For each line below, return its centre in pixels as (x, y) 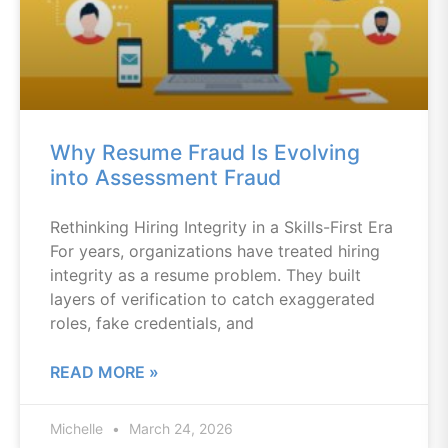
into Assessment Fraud (165, 177)
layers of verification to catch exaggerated (212, 299)
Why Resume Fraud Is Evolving (205, 152)
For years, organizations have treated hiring (215, 251)
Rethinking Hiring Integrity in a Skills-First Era (221, 227)
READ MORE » (104, 372)
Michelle (78, 428)
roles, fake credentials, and (152, 323)
